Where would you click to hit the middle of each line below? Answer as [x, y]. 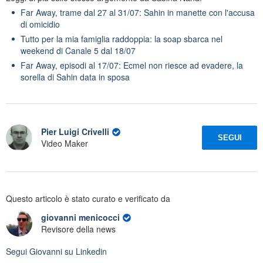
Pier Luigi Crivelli [75, 132]
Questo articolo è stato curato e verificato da [88, 198]
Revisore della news [78, 229]
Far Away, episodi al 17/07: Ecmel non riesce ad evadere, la [132, 65]
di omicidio [40, 24]
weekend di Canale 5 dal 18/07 [78, 50]
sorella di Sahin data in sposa [75, 77]
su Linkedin [85, 251]
